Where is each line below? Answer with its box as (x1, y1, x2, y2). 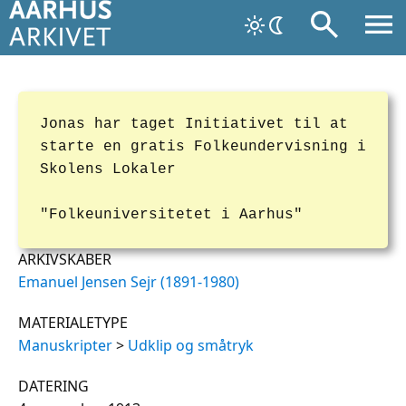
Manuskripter (18, 335, 112, 355)
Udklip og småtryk (128, 335, 254, 355)
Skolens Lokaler (40, 161, 176, 178)
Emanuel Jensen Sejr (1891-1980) (18, 272, 239, 292)
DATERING (18, 376, 89, 396)
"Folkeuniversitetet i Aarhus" (40, 207, 303, 223)
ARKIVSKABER (18, 249, 111, 269)
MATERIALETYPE (18, 313, 128, 333)
